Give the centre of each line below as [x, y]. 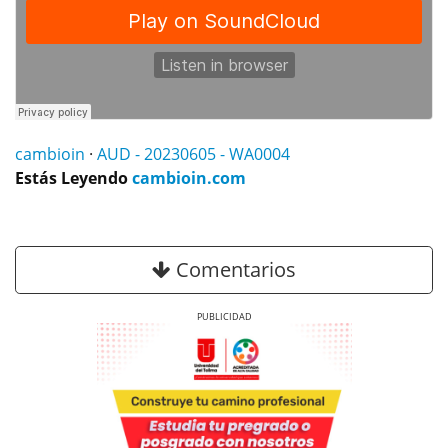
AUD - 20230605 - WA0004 [193, 154]
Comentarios [233, 270]
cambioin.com [189, 178]
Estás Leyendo [73, 178]
